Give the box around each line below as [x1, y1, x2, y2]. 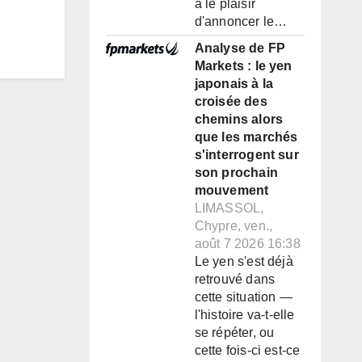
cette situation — [194, 290, 293, 305]
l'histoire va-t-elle [194, 308, 295, 322]
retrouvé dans [194, 272, 276, 287]
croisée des [194, 95, 267, 109]
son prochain [194, 166, 278, 180]
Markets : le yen [194, 59, 293, 74]
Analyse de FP [194, 41, 286, 56]
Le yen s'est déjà [194, 255, 293, 269]
